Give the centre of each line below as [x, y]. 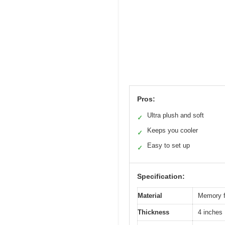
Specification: [161, 176]
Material [150, 195]
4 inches [210, 212]
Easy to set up [168, 145]
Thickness [153, 212]
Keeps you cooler [173, 130]
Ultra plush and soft [176, 115]
